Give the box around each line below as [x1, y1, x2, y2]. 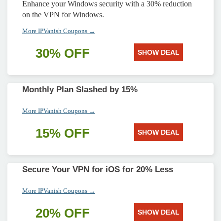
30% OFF [36, 46, 90, 61]
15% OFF [36, 126, 90, 141]
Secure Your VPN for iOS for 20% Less [22, 165, 173, 174]
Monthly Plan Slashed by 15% [22, 85, 138, 94]
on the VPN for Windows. [22, 10, 104, 19]
